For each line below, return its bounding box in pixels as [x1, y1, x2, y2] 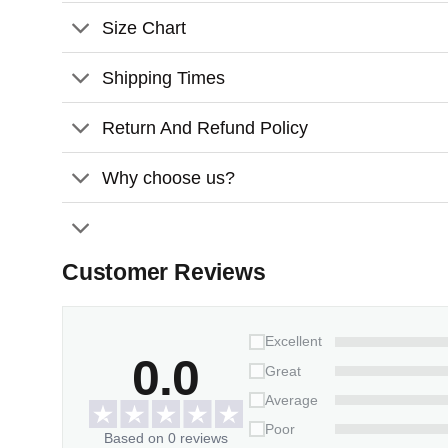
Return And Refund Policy [102, 117, 309, 138]
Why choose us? [102, 167, 236, 188]
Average [264, 392, 318, 408]
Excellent [264, 334, 322, 350]
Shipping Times [102, 67, 226, 88]
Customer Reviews [62, 259, 266, 285]
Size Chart [102, 17, 187, 38]
